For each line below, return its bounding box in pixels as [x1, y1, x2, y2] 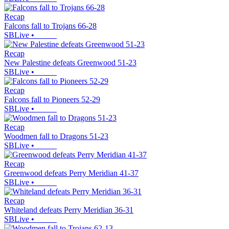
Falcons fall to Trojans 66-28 [4, 21, 97, 31]
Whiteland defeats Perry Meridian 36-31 [4, 205, 133, 215]
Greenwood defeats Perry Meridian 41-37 [4, 169, 139, 178]
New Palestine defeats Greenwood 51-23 [4, 58, 136, 67]
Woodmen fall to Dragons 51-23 [4, 132, 108, 141]
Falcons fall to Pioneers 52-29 [4, 95, 100, 104]
